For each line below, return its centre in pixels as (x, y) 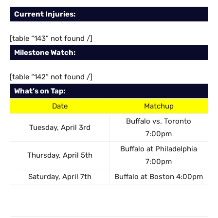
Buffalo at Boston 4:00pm (159, 177)
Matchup (159, 106)
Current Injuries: (45, 14)
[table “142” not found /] (51, 77)
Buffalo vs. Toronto (159, 121)
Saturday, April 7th (60, 177)
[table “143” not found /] (51, 38)
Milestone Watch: (45, 53)
